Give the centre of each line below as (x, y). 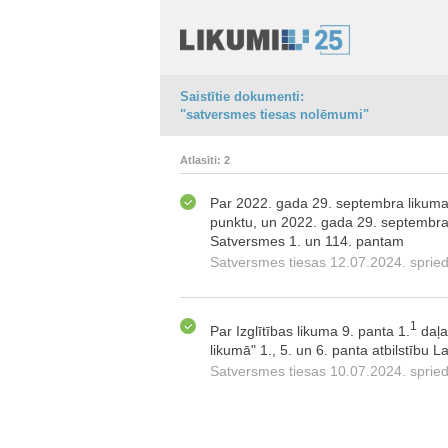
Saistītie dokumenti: (242, 96)
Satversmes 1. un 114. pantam (307, 241)
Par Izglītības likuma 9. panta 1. (310, 330)
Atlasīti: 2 (205, 160)
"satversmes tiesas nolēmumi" (274, 114)
